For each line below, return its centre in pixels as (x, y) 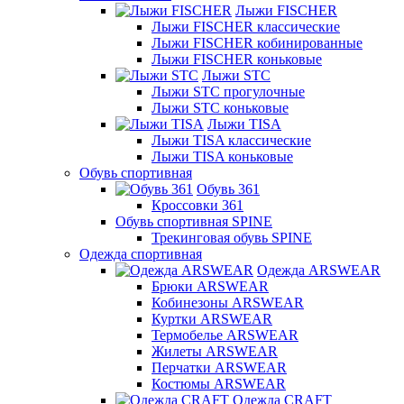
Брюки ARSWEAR (210, 286)
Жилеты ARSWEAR (215, 351)
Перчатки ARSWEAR (219, 367)
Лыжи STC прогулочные (228, 92)
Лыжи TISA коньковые (222, 156)
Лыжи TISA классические (231, 140)
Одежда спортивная (141, 254)
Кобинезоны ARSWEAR (228, 303)
